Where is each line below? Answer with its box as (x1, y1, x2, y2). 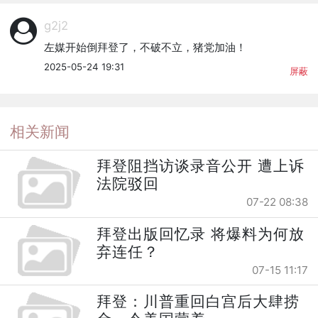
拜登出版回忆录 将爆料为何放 (97, 224, 305, 243)
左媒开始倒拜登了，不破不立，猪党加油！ (43, 40, 246, 54)
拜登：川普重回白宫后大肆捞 (97, 292, 300, 310)
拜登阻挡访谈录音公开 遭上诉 (97, 157, 305, 175)
